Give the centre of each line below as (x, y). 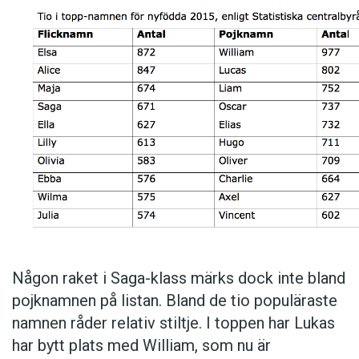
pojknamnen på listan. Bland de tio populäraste (175, 301)
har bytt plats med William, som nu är (141, 346)
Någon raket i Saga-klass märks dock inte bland (179, 278)
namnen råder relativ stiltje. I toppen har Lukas (173, 323)
